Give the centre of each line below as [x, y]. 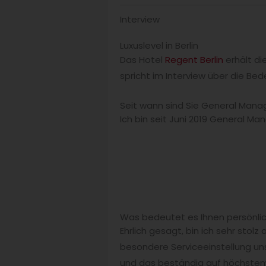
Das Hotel [142, 60]
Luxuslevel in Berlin [159, 46]
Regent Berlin [194, 60]
